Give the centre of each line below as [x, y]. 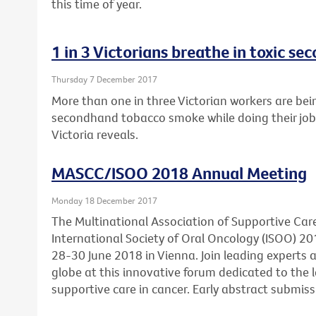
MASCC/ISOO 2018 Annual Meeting [179, 172]
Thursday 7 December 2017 [104, 79]
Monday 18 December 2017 [104, 200]
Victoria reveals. [95, 134]
